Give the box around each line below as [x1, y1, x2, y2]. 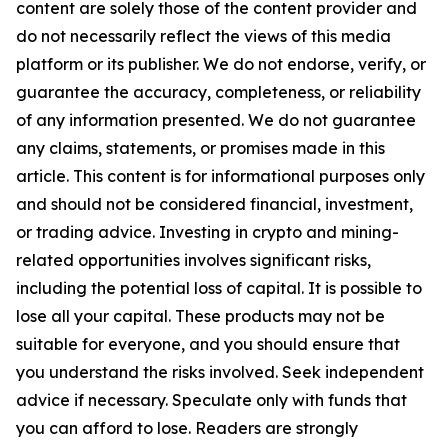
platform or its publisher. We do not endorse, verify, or [16, 54, 426, 75]
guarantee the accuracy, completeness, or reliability [16, 82, 421, 103]
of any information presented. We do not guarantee [16, 110, 416, 131]
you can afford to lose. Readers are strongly [16, 418, 358, 439]
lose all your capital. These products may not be [16, 306, 385, 327]
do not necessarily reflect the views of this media [16, 26, 391, 47]
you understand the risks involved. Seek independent [16, 362, 424, 383]
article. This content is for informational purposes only [16, 166, 425, 187]
